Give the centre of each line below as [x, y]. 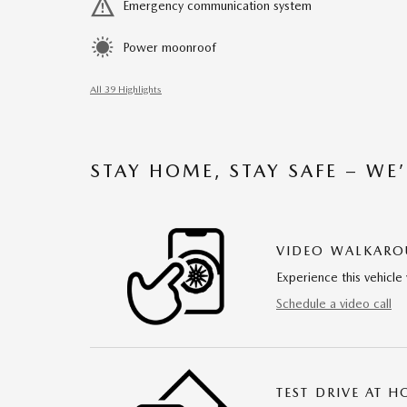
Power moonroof [169, 47]
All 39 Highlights [126, 89]
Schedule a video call [334, 304]
